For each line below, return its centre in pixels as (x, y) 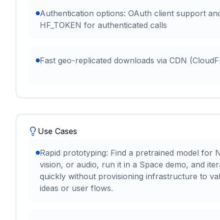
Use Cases (57, 131)
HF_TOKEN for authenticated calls (103, 25)
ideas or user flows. (76, 188)
